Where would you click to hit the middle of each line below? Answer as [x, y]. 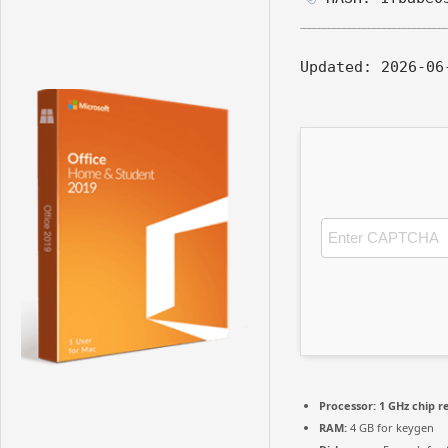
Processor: [347, 405]
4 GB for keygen [390, 427]
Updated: [336, 66]
